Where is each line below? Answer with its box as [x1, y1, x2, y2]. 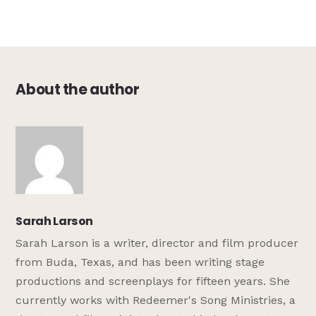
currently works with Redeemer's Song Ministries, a [16, 293, 296, 308]
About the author [16, 79, 140, 99]
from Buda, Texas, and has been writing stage [16, 255, 265, 269]
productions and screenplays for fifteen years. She [16, 274, 291, 288]
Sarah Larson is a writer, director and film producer [16, 236, 299, 250]
